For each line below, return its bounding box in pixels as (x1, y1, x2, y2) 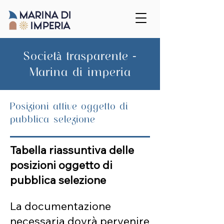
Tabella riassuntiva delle (10, 143, 134, 157)
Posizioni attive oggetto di (10, 100, 128, 112)
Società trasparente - (23, 48, 136, 63)
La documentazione (10, 199, 111, 213)
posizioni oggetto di (10, 158, 112, 172)
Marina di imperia (29, 64, 131, 79)
